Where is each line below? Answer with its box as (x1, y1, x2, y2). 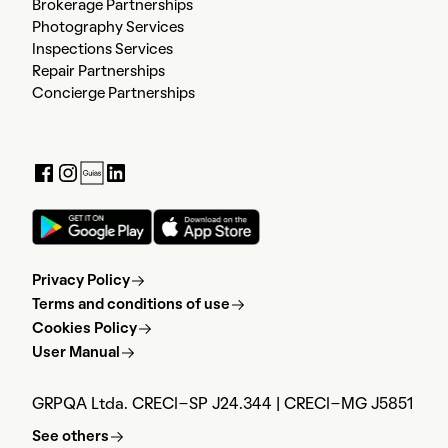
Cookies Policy (32, 322, 137, 337)
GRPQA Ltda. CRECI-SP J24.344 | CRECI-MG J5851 (32, 398, 413, 413)
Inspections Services (32, 43, 173, 58)
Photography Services (32, 21, 184, 36)
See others (32, 430, 109, 445)
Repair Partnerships (32, 65, 165, 80)
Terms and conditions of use (32, 298, 230, 313)
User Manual (32, 346, 120, 361)
